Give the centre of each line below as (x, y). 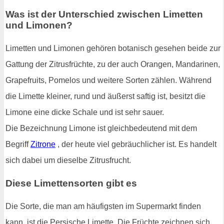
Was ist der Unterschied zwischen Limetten (104, 14)
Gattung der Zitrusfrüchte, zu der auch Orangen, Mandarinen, (113, 64)
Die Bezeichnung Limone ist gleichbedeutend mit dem (101, 128)
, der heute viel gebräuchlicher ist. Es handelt (136, 144)
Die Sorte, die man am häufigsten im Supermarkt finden (103, 206)
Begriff (18, 144)
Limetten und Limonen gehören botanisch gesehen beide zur (113, 48)
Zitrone (43, 144)
